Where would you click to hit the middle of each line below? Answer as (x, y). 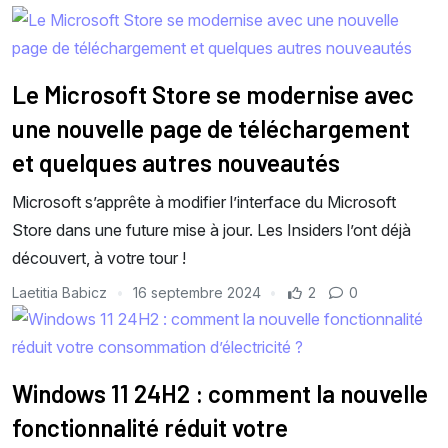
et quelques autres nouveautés (176, 162)
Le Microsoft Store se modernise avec (213, 94)
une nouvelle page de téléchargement (211, 128)
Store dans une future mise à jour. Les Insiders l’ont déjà (211, 229)
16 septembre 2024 (196, 292)
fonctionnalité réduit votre (150, 427)
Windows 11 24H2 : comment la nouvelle (220, 393)
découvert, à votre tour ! (99, 257)
